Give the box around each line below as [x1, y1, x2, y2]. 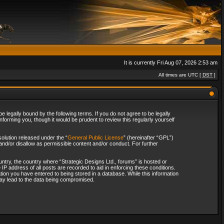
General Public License [67, 134, 123, 140]
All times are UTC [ [158, 72, 202, 77]
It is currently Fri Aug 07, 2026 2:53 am [124, 59, 217, 65]
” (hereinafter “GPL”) [123, 134, 173, 140]
